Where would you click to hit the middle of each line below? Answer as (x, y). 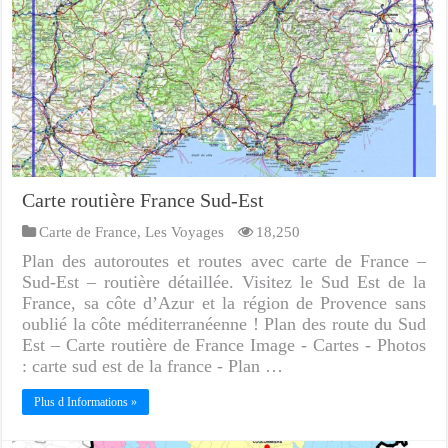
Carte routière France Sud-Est (143, 199)
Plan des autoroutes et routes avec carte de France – (224, 260)
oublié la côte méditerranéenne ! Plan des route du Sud (224, 323)
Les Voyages (185, 231)
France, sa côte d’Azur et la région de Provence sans (224, 302)
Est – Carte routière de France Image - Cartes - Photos (224, 344)
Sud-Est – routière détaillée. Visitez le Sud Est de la (224, 281)
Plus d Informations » (86, 401)
